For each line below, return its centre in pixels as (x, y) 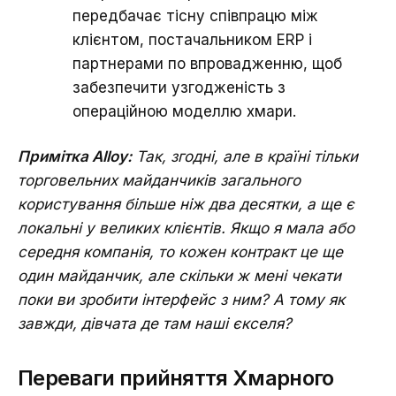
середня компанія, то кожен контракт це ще (180, 251)
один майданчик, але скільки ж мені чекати (179, 275)
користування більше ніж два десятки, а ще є (186, 204)
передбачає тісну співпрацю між (195, 15)
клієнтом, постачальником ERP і (192, 39)
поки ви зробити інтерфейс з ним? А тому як (181, 299)
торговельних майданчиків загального (159, 180)
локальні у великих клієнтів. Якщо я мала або (186, 228)
